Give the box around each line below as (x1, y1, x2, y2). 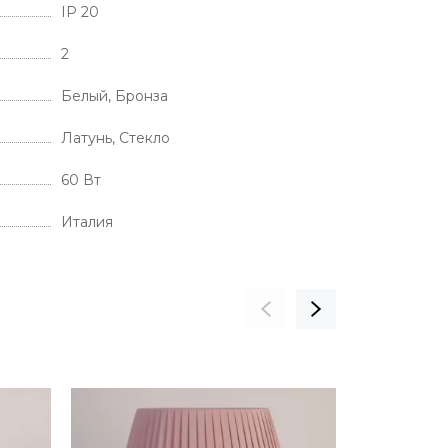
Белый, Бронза (61, 87, 168, 105)
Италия (61, 213, 113, 231)
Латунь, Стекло (61, 129, 170, 147)
